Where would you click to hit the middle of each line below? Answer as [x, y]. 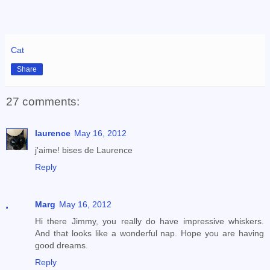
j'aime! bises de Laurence [84, 150]
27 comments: [43, 102]
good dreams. [61, 245]
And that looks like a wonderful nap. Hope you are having [149, 233]
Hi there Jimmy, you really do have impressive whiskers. [149, 221]
